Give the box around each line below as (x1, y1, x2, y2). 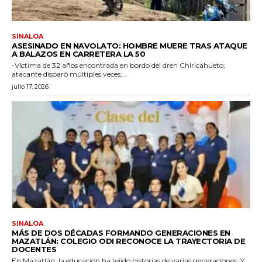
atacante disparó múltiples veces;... (12, 69, 127, 78)
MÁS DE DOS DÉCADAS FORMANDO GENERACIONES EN (12, 228, 230, 238)
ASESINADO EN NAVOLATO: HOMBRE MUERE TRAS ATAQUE (12, 40, 247, 50)
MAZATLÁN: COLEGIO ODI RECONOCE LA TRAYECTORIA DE (12, 236, 245, 246)
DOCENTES (12, 244, 56, 254)
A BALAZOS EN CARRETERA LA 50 (12, 49, 145, 58)
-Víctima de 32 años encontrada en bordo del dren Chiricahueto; (12, 60, 225, 70)
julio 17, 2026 (12, 82, 49, 91)
